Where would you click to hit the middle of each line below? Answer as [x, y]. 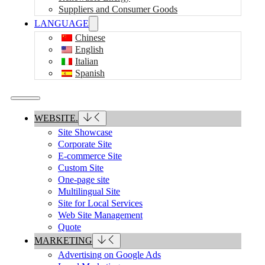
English [89, 49]
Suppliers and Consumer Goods [118, 9]
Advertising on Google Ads [109, 255]
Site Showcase [85, 132]
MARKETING [63, 240]
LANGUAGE [62, 23]
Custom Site [81, 168]
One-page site [84, 180]
